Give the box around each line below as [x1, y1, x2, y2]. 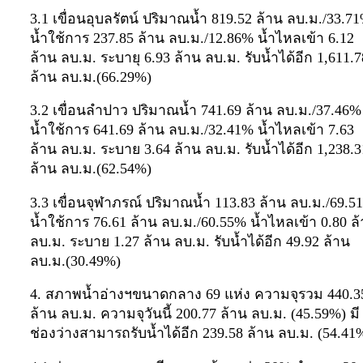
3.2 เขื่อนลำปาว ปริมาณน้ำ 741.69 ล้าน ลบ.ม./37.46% [30, 102, 361, 119]
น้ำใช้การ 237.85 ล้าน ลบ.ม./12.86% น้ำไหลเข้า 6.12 [30, 29, 354, 46]
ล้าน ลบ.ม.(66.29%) [30, 68, 152, 85]
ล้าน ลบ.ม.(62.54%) [30, 160, 152, 177]
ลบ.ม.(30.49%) [30, 252, 121, 269]
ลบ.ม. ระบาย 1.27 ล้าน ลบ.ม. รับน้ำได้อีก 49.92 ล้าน [30, 233, 350, 250]
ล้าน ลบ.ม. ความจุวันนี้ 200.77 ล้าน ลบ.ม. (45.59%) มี [30, 305, 360, 322]
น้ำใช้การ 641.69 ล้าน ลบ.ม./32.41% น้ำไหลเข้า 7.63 [30, 122, 354, 139]
